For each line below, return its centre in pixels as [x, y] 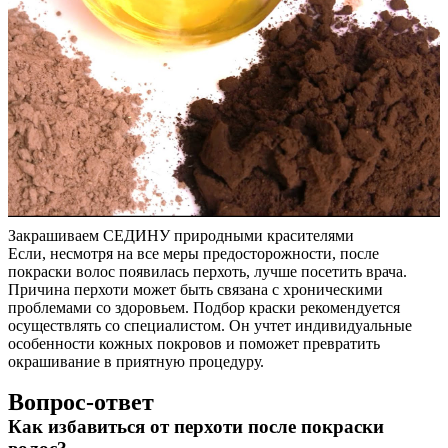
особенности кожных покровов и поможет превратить [194, 343]
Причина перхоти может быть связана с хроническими [195, 289]
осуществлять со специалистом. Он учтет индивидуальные [210, 325]
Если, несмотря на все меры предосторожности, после [193, 253]
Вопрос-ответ [81, 402]
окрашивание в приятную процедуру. [136, 361]
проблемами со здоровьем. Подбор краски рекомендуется [204, 307]
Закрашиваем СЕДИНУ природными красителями [181, 235]
